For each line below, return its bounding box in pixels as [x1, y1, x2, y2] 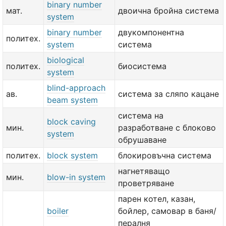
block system [47, 150, 98, 160]
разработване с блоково [118, 123, 216, 133]
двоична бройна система [118, 6, 219, 16]
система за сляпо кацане [118, 89, 219, 99]
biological [47, 55, 84, 65]
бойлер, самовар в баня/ [118, 206, 216, 216]
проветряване [118, 178, 174, 188]
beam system [47, 95, 98, 105]
